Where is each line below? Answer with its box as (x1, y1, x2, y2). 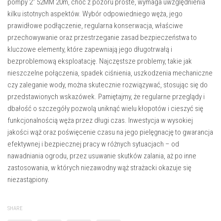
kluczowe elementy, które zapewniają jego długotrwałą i (7, 45, 172, 54)
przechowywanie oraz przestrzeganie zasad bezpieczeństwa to (7, 33, 197, 42)
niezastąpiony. (7, 175, 49, 184)
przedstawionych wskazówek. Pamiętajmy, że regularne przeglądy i (7, 92, 205, 102)
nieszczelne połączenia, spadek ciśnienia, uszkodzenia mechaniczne (7, 69, 213, 78)
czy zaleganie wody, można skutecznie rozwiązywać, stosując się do (7, 80, 208, 90)
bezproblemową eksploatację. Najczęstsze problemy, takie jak (7, 57, 192, 66)
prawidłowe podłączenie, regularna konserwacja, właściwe (7, 21, 183, 31)
